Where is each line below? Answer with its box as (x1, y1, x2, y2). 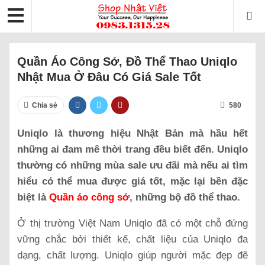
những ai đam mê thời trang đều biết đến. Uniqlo (17, 143, 248, 155)
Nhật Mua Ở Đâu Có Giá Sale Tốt (17, 70, 201, 83)
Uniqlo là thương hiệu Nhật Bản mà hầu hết (17, 127, 248, 139)
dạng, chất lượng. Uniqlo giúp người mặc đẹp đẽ (17, 249, 248, 261)
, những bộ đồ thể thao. (130, 191, 240, 203)
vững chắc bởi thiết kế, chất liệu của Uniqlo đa (17, 233, 248, 245)
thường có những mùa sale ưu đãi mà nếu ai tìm (17, 159, 248, 171)
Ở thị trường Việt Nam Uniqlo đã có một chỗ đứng (17, 217, 248, 229)
